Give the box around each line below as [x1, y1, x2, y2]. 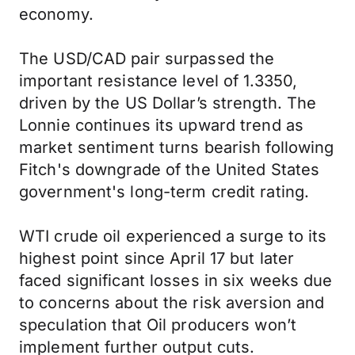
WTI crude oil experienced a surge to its [19, 227, 327, 246]
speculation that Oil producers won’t [19, 315, 297, 334]
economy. [19, 5, 94, 24]
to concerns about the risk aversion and [19, 293, 325, 312]
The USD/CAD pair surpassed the [19, 49, 275, 68]
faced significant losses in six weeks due [19, 271, 333, 290]
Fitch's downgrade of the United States [19, 160, 320, 179]
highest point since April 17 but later [19, 249, 295, 268]
